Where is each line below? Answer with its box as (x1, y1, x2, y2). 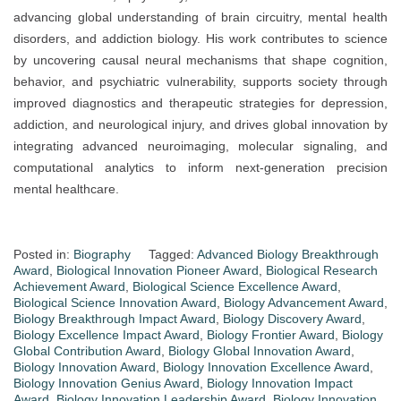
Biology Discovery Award (223, 311, 362, 327)
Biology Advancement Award (224, 295, 384, 311)
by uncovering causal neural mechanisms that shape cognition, (13, 53, 388, 68)
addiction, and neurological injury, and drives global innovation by (13, 117, 388, 132)
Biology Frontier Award (207, 328, 335, 343)
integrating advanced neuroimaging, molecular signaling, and (13, 139, 388, 154)
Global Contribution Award (13, 344, 161, 359)
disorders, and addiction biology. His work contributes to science (13, 31, 388, 47)
